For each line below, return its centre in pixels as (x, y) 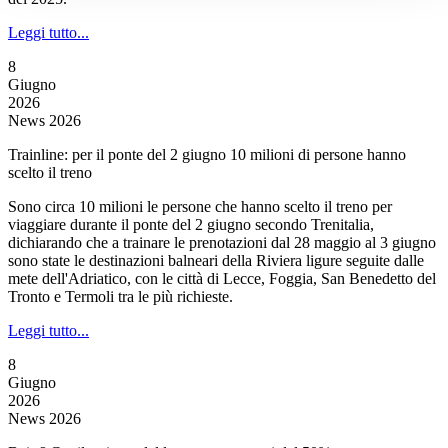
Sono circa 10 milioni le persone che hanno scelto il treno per (200, 206)
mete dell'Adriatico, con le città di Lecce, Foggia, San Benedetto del (222, 278)
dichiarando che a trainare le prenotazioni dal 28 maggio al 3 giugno (222, 242)
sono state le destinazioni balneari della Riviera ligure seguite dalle (216, 260)
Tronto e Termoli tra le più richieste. (120, 296)
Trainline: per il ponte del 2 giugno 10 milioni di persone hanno (207, 154)
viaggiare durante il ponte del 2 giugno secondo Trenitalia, (191, 224)
